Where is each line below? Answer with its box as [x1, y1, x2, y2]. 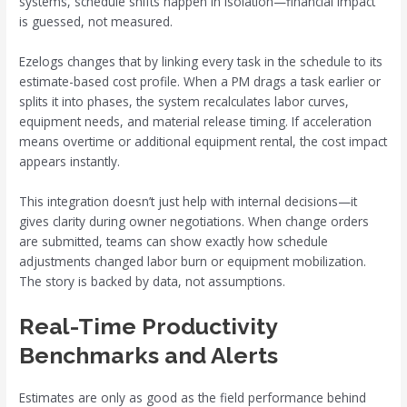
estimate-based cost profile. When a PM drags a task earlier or [19, 72, 382, 90]
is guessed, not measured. [19, 12, 174, 30]
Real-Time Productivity [19, 312, 278, 340]
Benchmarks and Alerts [19, 341, 279, 369]
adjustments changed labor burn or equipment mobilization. [19, 252, 367, 270]
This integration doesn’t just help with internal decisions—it [19, 192, 358, 210]
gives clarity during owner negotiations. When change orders [19, 212, 370, 230]
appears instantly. [19, 152, 121, 170]
